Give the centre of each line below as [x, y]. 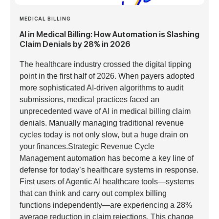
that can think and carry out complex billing [93, 193]
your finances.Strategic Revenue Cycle [87, 146]
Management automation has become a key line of [107, 158]
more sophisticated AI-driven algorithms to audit [101, 88]
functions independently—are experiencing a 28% [106, 205]
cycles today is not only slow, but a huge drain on [104, 134]
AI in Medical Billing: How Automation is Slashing [109, 34]
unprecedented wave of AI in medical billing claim [105, 111]
